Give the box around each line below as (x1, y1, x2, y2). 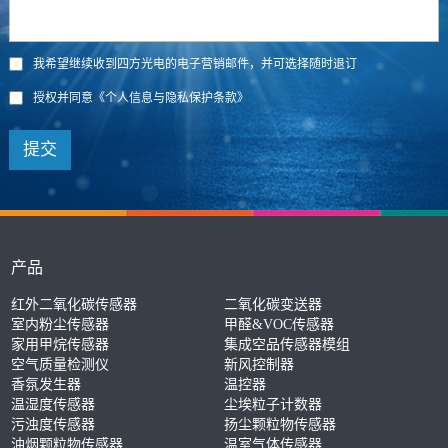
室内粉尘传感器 (11, 316, 110, 332)
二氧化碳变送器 (224, 296, 322, 312)
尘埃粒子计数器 (224, 396, 322, 412)
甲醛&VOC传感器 (224, 316, 334, 332)
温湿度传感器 (11, 396, 96, 412)
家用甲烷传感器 (11, 336, 110, 352)
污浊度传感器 (11, 416, 96, 432)
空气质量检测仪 (11, 356, 110, 372)
